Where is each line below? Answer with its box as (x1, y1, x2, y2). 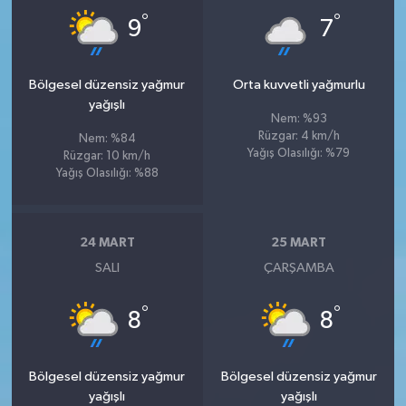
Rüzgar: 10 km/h (63, 150, 151, 162)
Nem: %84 (78, 132, 136, 145)
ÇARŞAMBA (263, 260, 334, 275)
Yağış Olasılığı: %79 (247, 147, 351, 159)
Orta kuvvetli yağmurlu (232, 77, 365, 92)
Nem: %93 (270, 112, 327, 125)
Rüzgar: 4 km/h (257, 130, 340, 142)
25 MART (271, 237, 327, 249)
